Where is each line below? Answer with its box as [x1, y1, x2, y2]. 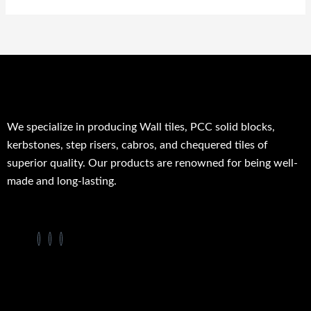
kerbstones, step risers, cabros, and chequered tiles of [7, 139, 268, 151]
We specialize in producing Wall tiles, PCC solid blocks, [7, 121, 275, 133]
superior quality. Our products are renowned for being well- [7, 157, 298, 169]
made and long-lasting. [7, 175, 117, 187]
